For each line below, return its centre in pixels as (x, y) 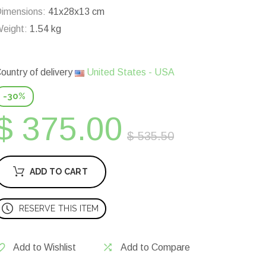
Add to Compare (155, 248)
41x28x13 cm (75, 12)
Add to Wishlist (45, 248)
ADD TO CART (58, 172)
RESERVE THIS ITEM (59, 209)
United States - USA (129, 72)
